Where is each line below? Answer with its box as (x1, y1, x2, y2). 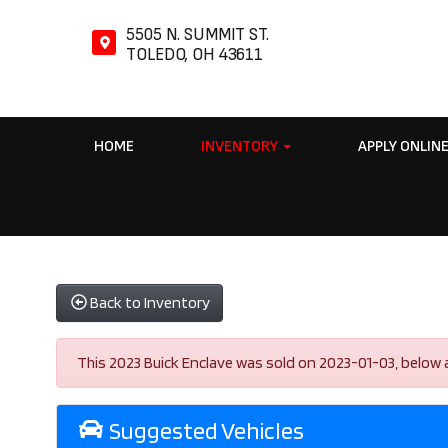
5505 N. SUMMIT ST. (126, 25, 269, 45)
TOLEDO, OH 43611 (126, 45, 263, 65)
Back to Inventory (90, 293, 211, 312)
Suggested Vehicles (104, 416, 304, 445)
